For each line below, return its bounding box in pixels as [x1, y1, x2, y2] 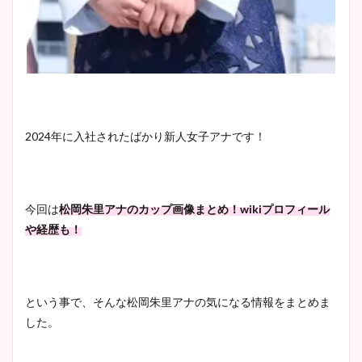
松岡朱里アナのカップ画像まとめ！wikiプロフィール [59, 202, 330, 216]
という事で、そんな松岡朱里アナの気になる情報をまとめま [25, 295, 330, 309]
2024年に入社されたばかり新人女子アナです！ [25, 129, 266, 143]
